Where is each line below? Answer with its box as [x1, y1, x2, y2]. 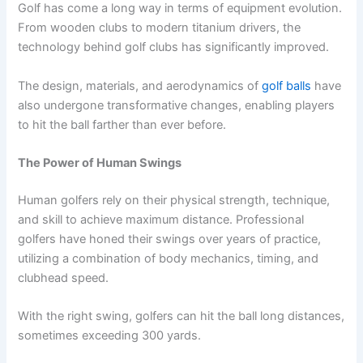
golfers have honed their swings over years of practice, [18, 232, 322, 247]
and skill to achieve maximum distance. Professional [18, 212, 305, 228]
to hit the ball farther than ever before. [18, 117, 227, 132]
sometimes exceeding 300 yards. [18, 328, 202, 344]
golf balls [262, 78, 312, 93]
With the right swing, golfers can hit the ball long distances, [18, 309, 345, 324]
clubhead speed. [18, 271, 109, 286]
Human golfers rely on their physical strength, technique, [18, 193, 331, 208]
